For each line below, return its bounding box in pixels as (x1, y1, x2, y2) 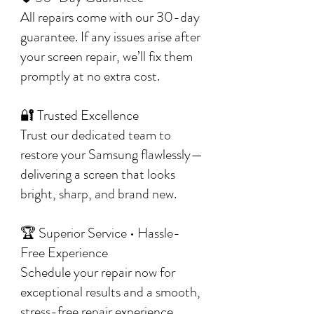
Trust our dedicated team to (20, 125, 171, 145)
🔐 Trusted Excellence (20, 105, 139, 125)
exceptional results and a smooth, (20, 282, 200, 302)
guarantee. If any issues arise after (20, 27, 200, 47)
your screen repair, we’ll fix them (20, 46, 193, 67)
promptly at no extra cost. (20, 66, 160, 86)
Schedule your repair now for (20, 262, 175, 282)
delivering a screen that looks (20, 164, 175, 184)
